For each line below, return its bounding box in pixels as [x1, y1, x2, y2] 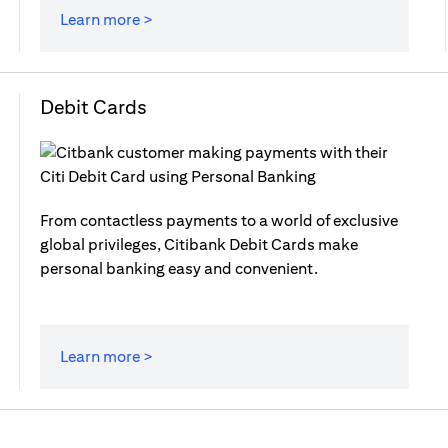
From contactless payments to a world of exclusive [39, 211, 398, 230]
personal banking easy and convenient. [39, 259, 318, 278]
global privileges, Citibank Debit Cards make [39, 235, 358, 254]
